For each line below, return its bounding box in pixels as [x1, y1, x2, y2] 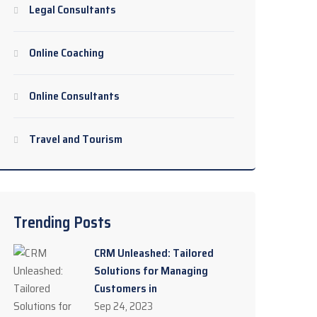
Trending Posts [13, 210, 111, 235]
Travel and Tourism [29, 130, 122, 148]
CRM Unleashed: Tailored [94, 244, 214, 262]
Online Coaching [29, 44, 104, 62]
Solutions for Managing [94, 262, 208, 279]
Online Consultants [29, 87, 120, 105]
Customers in [94, 279, 157, 297]
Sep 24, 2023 [94, 298, 153, 315]
